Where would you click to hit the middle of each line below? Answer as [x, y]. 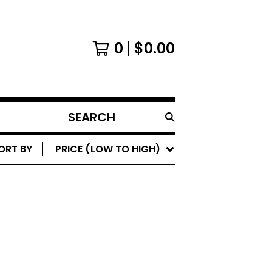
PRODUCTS [89, 138]
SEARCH [81, 123]
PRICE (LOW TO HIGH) [108, 149]
